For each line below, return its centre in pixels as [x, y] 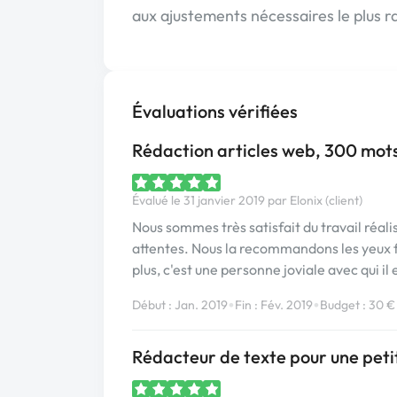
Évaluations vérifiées [215, 111]
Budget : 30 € [358, 304]
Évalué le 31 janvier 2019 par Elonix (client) [247, 200]
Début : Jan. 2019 [180, 304]
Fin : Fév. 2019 [274, 304]
